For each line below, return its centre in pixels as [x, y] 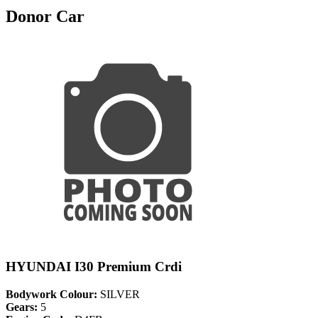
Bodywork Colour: [51, 295]
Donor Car [45, 16]
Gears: [22, 307]
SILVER [119, 295]
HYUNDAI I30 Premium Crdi [94, 267]
